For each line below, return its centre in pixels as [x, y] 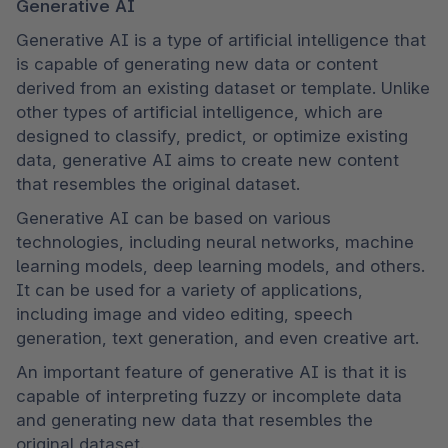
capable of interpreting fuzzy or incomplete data [209, 396]
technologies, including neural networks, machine [215, 242]
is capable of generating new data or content [197, 64]
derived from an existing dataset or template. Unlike [223, 88]
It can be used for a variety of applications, [189, 290]
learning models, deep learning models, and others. [220, 266]
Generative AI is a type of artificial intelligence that [221, 40]
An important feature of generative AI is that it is [211, 372]
